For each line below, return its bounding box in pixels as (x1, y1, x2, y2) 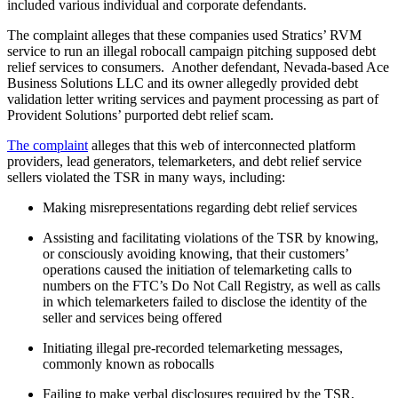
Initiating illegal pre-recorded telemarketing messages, (43, 339, 343, 355)
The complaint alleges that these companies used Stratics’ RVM (7, 27, 362, 43)
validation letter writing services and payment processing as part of (7, 91, 378, 107)
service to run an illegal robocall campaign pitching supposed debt (7, 43, 376, 59)
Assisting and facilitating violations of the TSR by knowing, (43, 229, 378, 245)
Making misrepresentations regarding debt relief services (43, 199, 357, 215)
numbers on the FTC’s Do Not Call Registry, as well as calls (43, 277, 380, 293)
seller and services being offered (43, 309, 222, 325)
